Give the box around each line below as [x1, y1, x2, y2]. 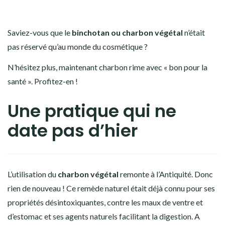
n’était [184, 27, 205, 37]
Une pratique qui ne [8, 98, 176, 123]
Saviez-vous [8, 27, 49, 37]
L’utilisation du [8, 169, 56, 179]
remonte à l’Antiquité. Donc [119, 169, 213, 179]
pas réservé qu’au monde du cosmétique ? [8, 41, 148, 51]
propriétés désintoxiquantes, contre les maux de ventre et [8, 197, 203, 207]
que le [49, 27, 72, 37]
